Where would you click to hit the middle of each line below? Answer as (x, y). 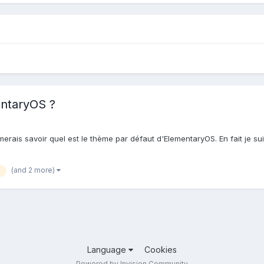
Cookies (161, 250)
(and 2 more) (34, 170)
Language (108, 250)
